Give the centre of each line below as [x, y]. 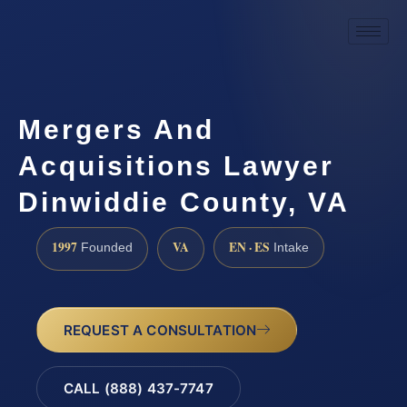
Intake [289, 247]
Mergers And [116, 129]
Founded [105, 247]
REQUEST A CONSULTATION [160, 330]
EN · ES [249, 247]
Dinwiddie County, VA [184, 202]
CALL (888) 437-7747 [138, 389]
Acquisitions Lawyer [176, 165]
